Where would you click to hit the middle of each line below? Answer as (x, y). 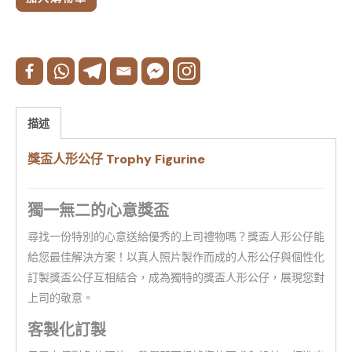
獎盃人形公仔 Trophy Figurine (116, 159)
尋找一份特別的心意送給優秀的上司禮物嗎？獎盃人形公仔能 (176, 236)
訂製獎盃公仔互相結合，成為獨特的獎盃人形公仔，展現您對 (176, 277)
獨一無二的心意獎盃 (98, 211)
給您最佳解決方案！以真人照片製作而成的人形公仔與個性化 (176, 257)
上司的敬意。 (60, 298)
